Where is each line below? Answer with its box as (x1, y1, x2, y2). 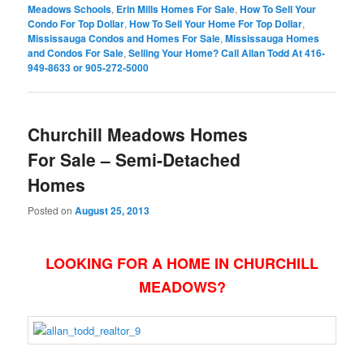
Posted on (28, 202, 76, 217)
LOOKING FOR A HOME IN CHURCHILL (45, 252, 318, 274)
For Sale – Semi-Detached (28, 147, 241, 172)
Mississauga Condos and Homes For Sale (28, 30, 221, 45)
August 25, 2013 (75, 202, 150, 218)
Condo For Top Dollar (28, 15, 125, 31)
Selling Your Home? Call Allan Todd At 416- (128, 45, 326, 60)
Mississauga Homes (225, 30, 320, 45)
